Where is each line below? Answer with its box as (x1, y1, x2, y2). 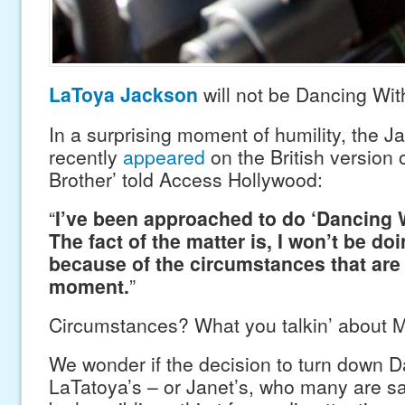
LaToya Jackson (48, 80, 198, 108)
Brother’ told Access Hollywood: (48, 165, 323, 193)
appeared (122, 142, 205, 170)
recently (48, 142, 123, 170)
